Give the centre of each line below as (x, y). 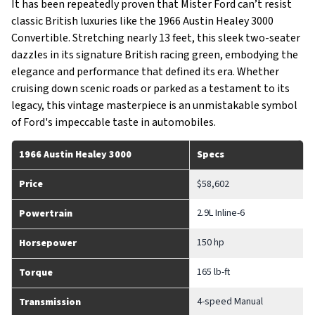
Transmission (50, 302)
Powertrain (46, 214)
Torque (36, 273)
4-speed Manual (230, 302)
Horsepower (48, 243)
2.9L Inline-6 (221, 213)
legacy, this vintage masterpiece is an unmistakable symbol (154, 105)
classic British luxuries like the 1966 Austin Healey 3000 (142, 21)
